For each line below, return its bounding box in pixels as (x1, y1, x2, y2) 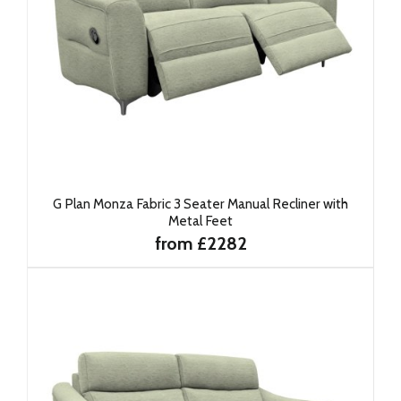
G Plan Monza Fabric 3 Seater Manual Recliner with (53, 195, 348, 212)
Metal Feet (168, 212, 233, 229)
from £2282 (154, 233, 247, 254)
